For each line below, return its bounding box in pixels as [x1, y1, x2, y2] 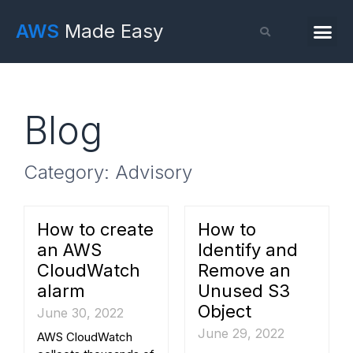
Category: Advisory [24, 161, 192, 184]
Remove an [198, 260, 291, 281]
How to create [37, 219, 154, 240]
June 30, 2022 [37, 305, 124, 321]
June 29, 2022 [198, 325, 284, 341]
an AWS [37, 240, 102, 260]
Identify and [198, 240, 298, 260]
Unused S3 [198, 281, 290, 301]
